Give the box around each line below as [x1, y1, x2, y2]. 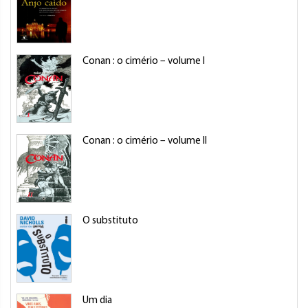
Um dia [82, 296, 112, 306]
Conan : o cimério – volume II [82, 136, 207, 146]
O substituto [82, 216, 138, 226]
